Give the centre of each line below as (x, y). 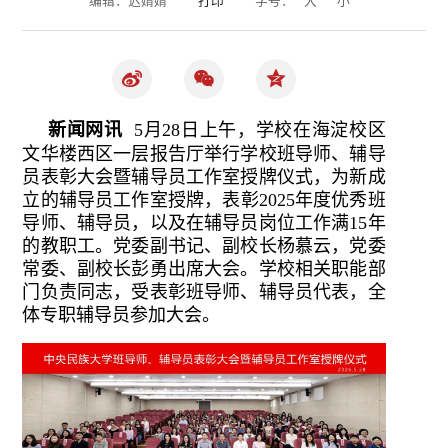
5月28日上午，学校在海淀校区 (254, 130)
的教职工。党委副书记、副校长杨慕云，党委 (204, 246)
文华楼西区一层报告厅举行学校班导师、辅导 (204, 154)
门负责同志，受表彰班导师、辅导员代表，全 (204, 292)
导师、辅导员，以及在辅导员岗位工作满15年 (204, 223)
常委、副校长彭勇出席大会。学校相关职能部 (204, 269)
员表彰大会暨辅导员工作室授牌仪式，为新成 (204, 177)
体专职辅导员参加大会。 (121, 315)
